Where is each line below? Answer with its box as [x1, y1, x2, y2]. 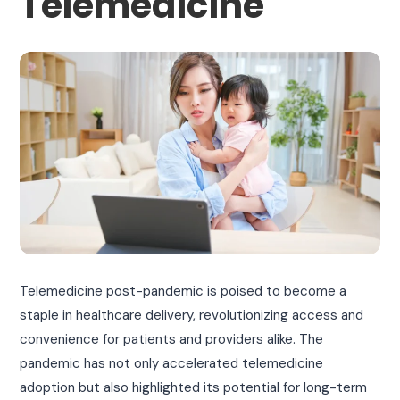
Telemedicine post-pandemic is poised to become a [20, 281, 347, 300]
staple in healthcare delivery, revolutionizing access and [20, 305, 364, 324]
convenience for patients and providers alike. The [20, 329, 324, 348]
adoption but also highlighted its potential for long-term [20, 378, 368, 396]
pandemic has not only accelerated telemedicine [20, 354, 324, 372]
